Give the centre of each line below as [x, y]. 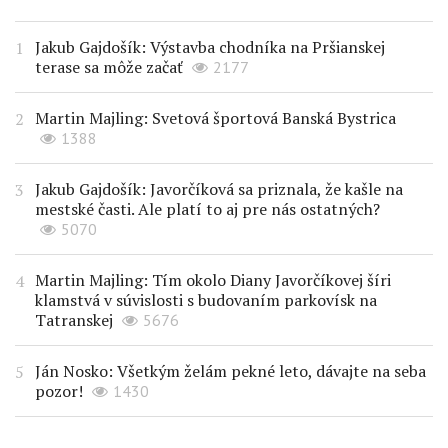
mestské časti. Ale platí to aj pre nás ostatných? [207, 208]
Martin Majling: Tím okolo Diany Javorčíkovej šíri [213, 279]
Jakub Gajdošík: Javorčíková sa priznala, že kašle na [219, 188]
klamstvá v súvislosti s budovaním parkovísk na [206, 299]
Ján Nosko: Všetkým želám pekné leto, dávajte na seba [230, 370]
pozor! [59, 390]
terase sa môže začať [109, 66]
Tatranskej [74, 319]
